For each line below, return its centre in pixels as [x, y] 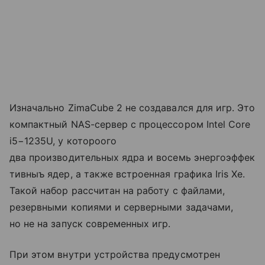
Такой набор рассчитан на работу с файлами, [117, 191]
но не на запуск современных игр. [90, 224]
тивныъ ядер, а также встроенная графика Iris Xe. [127, 174]
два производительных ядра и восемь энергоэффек [132, 158]
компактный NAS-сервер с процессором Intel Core [130, 125]
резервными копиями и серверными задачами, [121, 207]
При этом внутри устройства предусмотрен [115, 255]
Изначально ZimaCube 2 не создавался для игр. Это [132, 108]
